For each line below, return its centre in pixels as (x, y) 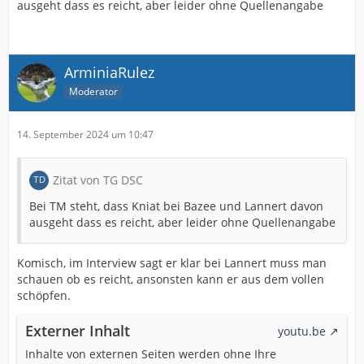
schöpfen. (44, 295)
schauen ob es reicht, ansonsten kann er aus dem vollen (171, 279)
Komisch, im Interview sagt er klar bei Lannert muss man (172, 263)
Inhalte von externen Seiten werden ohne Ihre (151, 354)
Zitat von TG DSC (98, 180)
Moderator (93, 91)
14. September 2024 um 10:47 (85, 134)
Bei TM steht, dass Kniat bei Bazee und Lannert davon (176, 206)
